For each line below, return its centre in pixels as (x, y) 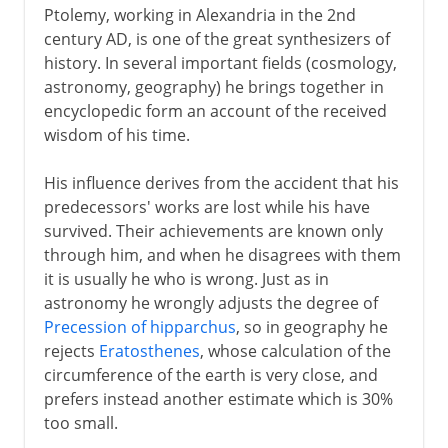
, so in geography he (311, 326)
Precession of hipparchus (139, 326)
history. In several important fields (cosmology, (220, 62)
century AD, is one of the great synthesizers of (216, 38)
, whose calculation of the (295, 350)
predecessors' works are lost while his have (206, 206)
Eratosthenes (149, 350)
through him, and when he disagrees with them (222, 254)
